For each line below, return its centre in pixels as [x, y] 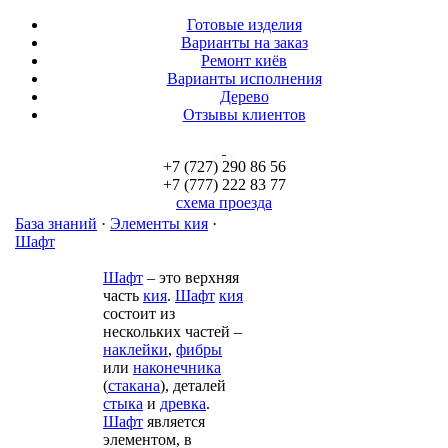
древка [183, 403]
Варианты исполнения [244, 78]
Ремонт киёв [244, 60]
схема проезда [224, 202]
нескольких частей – [172, 331]
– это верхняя [191, 277]
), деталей [193, 385]
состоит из [139, 313]
